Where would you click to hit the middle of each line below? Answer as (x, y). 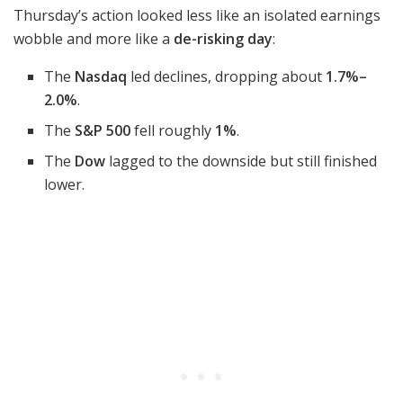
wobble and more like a (94, 38)
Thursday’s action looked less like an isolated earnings (197, 15)
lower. (65, 184)
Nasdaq (101, 76)
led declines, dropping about (227, 76)
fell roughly (173, 130)
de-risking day (223, 38)
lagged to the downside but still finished (242, 161)
